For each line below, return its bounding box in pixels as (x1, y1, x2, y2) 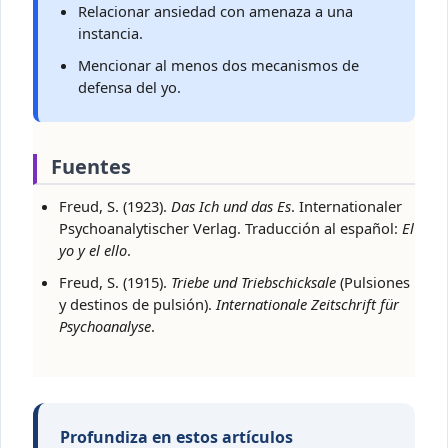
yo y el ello (59, 240, 127, 261)
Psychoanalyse (59, 316, 151, 337)
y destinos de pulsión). (59, 294, 216, 315)
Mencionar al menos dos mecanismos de (78, 55, 359, 76)
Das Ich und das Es (171, 196, 291, 217)
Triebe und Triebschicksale (171, 272, 336, 293)
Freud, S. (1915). (59, 272, 171, 293)
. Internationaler (291, 196, 402, 217)
